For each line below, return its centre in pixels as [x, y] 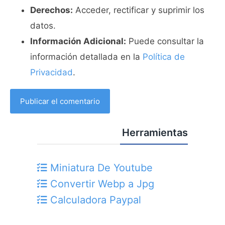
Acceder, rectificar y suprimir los [139, 10]
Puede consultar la [165, 41]
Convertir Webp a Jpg [101, 184]
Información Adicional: [78, 41]
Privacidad [51, 72]
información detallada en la [86, 57]
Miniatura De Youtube [100, 167]
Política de [164, 57]
